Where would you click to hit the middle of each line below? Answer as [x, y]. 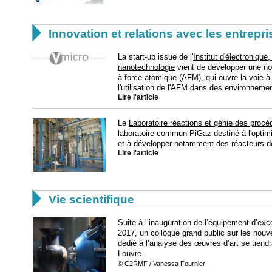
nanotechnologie [146, 67]
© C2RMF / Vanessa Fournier [161, 263]
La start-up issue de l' [155, 57]
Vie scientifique [91, 199]
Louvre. [131, 253]
